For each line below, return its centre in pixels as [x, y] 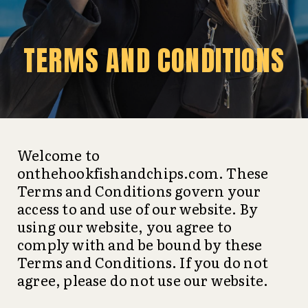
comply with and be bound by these [140, 244]
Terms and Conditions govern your [139, 190]
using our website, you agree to [125, 226]
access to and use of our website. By [138, 208]
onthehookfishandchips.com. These [143, 173]
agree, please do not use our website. [143, 280]
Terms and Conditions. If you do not [143, 262]
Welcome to [58, 155]
